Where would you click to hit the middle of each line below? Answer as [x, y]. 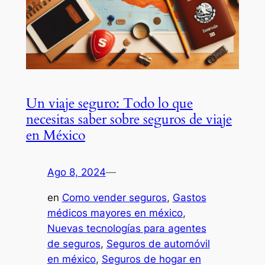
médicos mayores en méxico [115, 213]
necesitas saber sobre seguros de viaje [129, 119]
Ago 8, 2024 [76, 172]
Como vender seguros [114, 197]
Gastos [189, 197]
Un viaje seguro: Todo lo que [109, 103]
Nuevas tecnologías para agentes [127, 228]
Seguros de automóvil [158, 243]
